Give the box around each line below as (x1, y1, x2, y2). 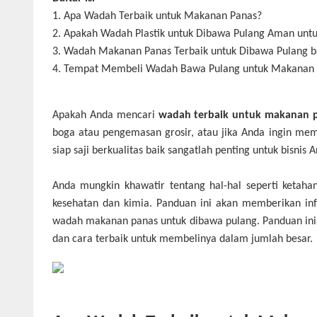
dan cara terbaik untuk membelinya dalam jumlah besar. (52, 233, 313, 245)
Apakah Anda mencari (52, 109, 155, 121)
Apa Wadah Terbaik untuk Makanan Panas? (63, 10, 262, 22)
